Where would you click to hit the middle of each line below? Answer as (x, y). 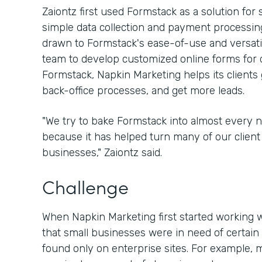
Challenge (85, 186)
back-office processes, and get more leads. (143, 91)
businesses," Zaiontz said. (102, 153)
